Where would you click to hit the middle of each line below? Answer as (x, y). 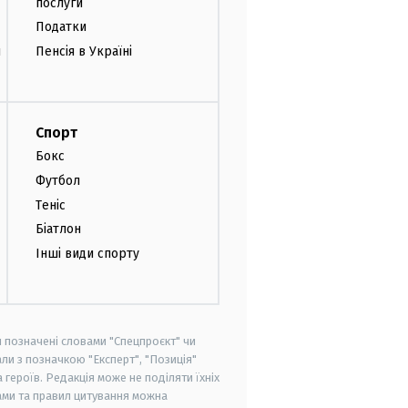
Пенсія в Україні (84, 52)
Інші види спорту (87, 254)
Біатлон (58, 229)
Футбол (58, 180)
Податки (61, 27)
